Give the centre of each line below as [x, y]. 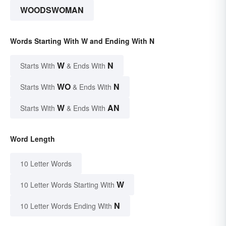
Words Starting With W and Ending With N [82, 41]
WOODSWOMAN [52, 10]
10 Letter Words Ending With [66, 206]
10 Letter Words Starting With [67, 185]
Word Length [33, 139]
